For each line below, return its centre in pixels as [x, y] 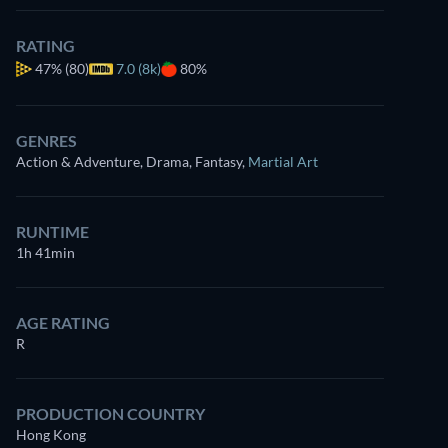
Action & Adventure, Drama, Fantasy [129, 161]
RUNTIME [52, 231]
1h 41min [45, 252]
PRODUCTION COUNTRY [110, 413]
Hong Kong [51, 434]
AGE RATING [63, 322]
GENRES [46, 140]
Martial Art [283, 161]
